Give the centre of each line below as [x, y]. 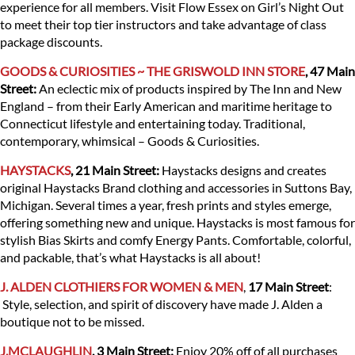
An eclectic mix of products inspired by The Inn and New [189, 89]
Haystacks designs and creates [243, 170]
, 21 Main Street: [115, 170]
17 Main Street [288, 287]
